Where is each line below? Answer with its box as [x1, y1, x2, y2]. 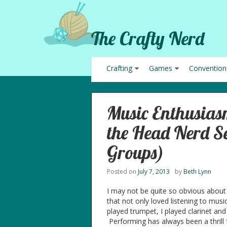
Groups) [106, 141, 164, 164]
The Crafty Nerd [91, 27, 204, 50]
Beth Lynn [183, 167, 211, 176]
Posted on [106, 167, 138, 176]
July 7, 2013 [137, 167, 170, 176]
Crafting [106, 63, 132, 73]
